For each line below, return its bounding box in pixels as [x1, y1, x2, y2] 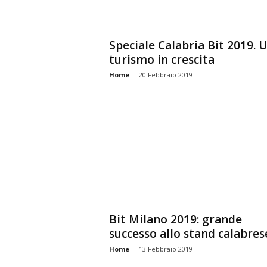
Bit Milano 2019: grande [108, 212, 242, 227]
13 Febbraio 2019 [138, 244, 193, 253]
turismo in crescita [108, 52, 215, 67]
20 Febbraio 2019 [138, 70, 193, 79]
